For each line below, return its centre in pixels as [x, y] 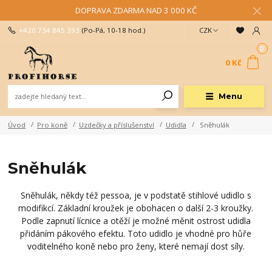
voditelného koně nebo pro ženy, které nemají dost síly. [136, 246]
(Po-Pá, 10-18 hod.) [113, 30]
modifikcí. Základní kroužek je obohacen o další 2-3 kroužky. [136, 208]
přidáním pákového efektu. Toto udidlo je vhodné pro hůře [136, 233]
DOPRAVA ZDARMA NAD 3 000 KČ [136, 10]
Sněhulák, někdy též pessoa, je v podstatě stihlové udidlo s [136, 195]
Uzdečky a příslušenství [116, 124]
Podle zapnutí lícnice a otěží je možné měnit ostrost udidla [136, 220]
